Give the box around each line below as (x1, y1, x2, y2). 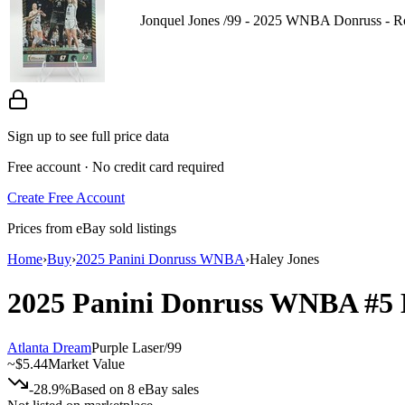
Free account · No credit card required (7, 158, 224, 174)
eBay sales (135, 381, 199, 397)
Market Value (48, 355, 125, 372)
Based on (71, 381, 127, 397)
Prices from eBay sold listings (7, 220, 176, 236)
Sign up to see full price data (7, 127, 169, 144)
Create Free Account (7, 189, 125, 205)
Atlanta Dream (7, 339, 91, 355)
